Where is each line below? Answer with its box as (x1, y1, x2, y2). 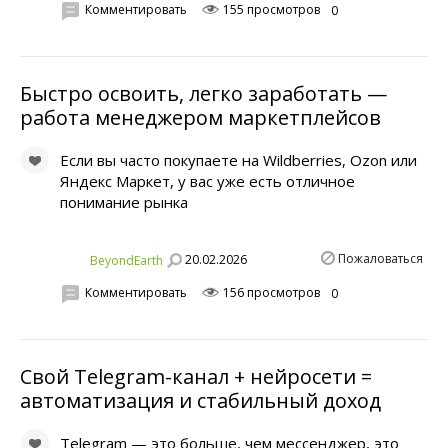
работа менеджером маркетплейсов (20, 103, 381, 131)
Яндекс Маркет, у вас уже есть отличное (60, 170, 355, 191)
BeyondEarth (90, 251, 163, 269)
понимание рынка (60, 191, 188, 212)
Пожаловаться (338, 249, 423, 267)
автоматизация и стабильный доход (20, 386, 381, 414)
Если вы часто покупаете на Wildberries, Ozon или (60, 149, 417, 170)
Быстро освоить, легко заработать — (20, 79, 387, 107)
